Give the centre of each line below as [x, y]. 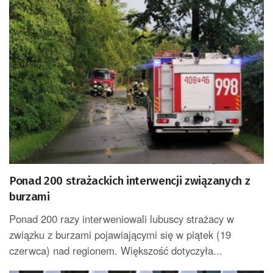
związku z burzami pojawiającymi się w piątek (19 [120, 234]
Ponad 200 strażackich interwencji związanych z [130, 180]
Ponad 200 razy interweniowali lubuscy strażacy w [122, 218]
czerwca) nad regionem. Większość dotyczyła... [116, 250]
